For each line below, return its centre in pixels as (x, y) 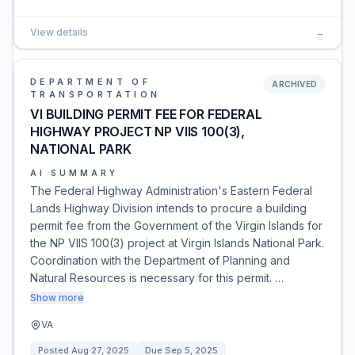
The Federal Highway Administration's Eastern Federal (171, 191)
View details (59, 32)
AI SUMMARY (74, 173)
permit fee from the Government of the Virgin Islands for (176, 225)
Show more (57, 298)
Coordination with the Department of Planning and (160, 260)
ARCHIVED (294, 84)
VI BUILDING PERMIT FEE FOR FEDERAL (146, 114)
